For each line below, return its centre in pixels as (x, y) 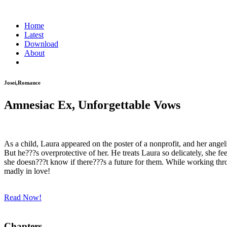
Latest (34, 35)
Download (41, 44)
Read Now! (23, 197)
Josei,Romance (22, 82)
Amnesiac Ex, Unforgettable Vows (92, 105)
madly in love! (27, 171)
